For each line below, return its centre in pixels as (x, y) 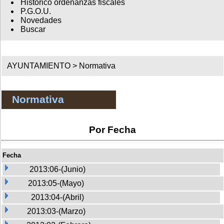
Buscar (33, 29)
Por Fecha (112, 129)
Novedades (41, 20)
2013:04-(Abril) (57, 197)
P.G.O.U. (35, 11)
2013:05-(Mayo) (56, 183)
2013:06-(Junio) (57, 169)
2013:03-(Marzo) (56, 211)
